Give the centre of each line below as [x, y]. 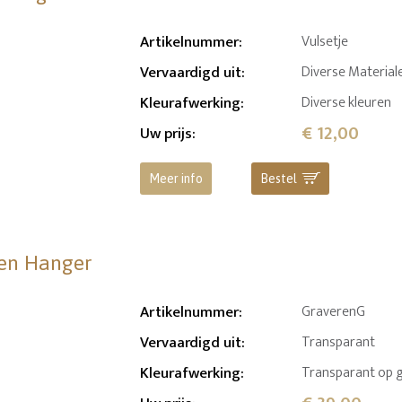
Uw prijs [166, 134]
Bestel [278, 179]
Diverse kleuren [347, 103]
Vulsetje [325, 42]
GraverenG [334, 312]
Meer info [176, 179]
